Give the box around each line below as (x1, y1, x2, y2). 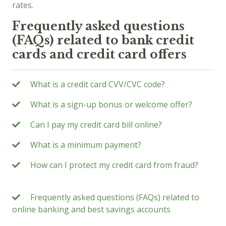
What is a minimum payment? (30, 139, 141, 150)
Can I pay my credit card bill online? (30, 119, 162, 130)
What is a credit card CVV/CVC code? (30, 78, 165, 90)
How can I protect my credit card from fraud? (30, 159, 198, 171)
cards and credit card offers (12, 46, 187, 62)
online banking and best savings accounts (12, 203, 171, 215)
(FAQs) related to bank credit (12, 32, 194, 47)
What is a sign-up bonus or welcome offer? (30, 98, 192, 110)
